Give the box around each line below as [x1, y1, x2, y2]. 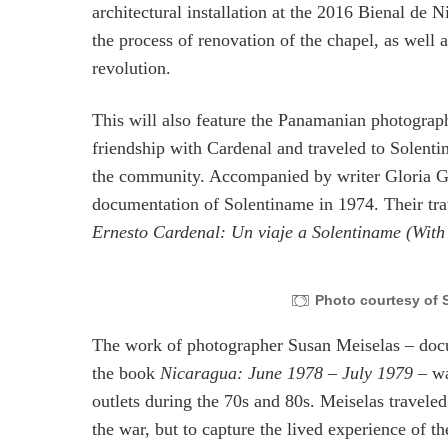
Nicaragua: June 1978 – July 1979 [155, 363, 418, 383]
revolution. [92, 58, 171, 78]
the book [92, 363, 155, 383]
